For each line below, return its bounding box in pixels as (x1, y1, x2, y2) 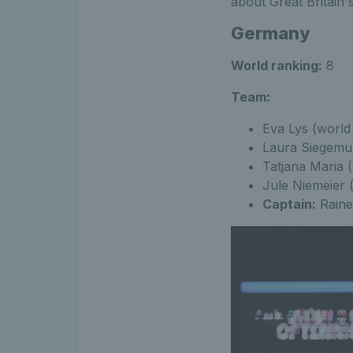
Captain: (262, 196, 316, 213)
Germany (230, 23, 310, 44)
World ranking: (230, 58, 322, 74)
